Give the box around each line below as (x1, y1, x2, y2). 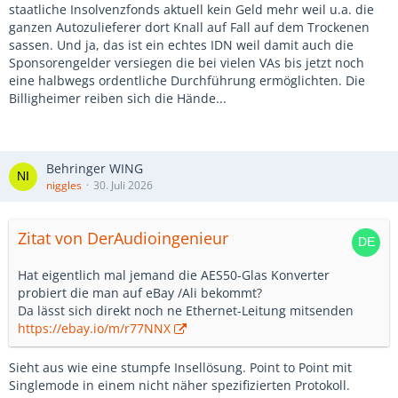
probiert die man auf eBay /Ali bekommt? (18, 284, 262, 301)
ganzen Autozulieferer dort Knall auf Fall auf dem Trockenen (9, 19, 370, 36)
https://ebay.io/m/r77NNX (18, 320, 171, 337)
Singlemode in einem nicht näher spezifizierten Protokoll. (9, 377, 350, 394)
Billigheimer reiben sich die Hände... (9, 90, 227, 107)
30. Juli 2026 (93, 178, 153, 193)
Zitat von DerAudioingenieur (18, 227, 228, 249)
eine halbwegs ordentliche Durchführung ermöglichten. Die (9, 72, 365, 89)
